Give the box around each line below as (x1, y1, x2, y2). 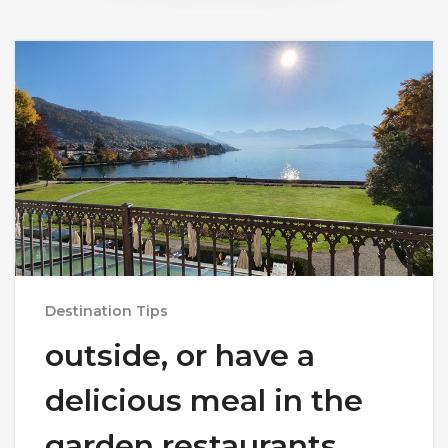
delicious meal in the (45, 382, 363, 420)
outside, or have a (45, 337, 315, 375)
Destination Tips (45, 302, 168, 321)
